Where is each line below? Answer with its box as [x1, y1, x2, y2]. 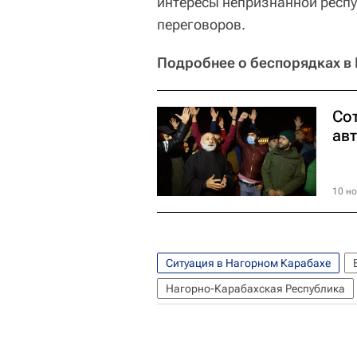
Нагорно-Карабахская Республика [166, 282, 345, 296]
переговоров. [157, 16, 245, 33]
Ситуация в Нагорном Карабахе [166, 257, 331, 270]
